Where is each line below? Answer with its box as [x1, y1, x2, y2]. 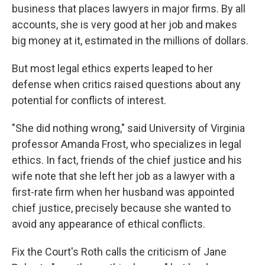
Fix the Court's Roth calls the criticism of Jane [12, 245, 227, 258]
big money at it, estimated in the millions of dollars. [12, 34, 248, 47]
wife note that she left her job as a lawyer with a [12, 170, 235, 182]
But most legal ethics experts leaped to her [12, 62, 213, 75]
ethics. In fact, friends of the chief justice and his [12, 154, 242, 166]
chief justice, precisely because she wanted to [12, 202, 231, 214]
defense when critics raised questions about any [12, 78, 241, 91]
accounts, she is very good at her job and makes [12, 18, 237, 31]
